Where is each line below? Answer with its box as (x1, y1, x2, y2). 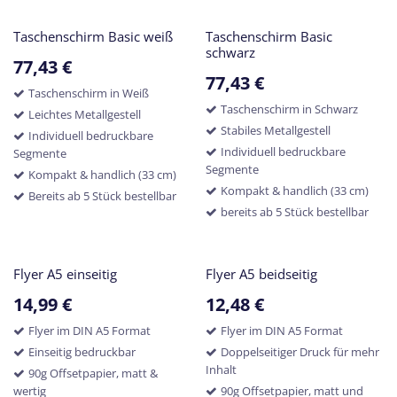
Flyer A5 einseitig (13, 265, 117, 284)
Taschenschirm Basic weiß (13, 27, 173, 46)
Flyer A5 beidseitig (205, 265, 317, 284)
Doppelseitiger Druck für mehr (220, 344, 379, 360)
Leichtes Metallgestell (28, 106, 141, 122)
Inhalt (205, 362, 237, 378)
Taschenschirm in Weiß (28, 85, 149, 101)
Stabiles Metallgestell (220, 122, 331, 138)
